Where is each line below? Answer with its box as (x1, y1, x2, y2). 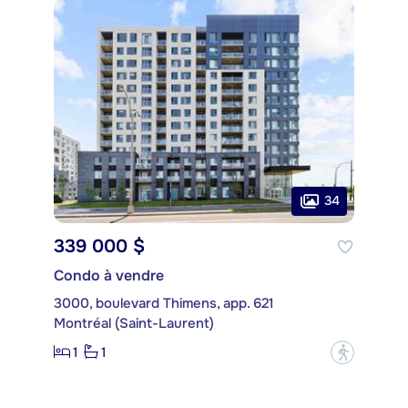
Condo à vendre (54, 265, 164, 285)
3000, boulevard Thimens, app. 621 (54, 293, 274, 312)
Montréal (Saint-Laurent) (54, 313, 214, 332)
